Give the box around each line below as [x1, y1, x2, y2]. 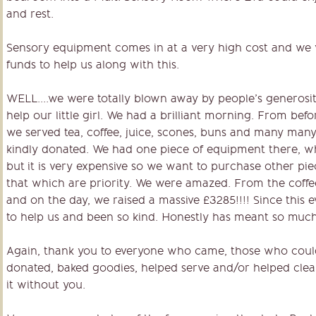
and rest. [6, 7, 54, 21]
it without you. [6, 278, 85, 292]
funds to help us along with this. [6, 58, 179, 72]
